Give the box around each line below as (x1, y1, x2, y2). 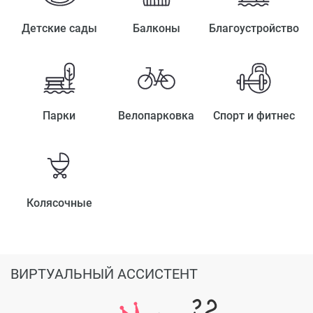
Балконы (132, 21, 180, 35)
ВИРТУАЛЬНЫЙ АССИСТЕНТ (10, 265, 198, 282)
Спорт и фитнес (212, 108, 295, 122)
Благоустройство (208, 21, 299, 35)
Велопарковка (118, 108, 195, 122)
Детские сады (21, 21, 97, 35)
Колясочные (26, 196, 92, 210)
